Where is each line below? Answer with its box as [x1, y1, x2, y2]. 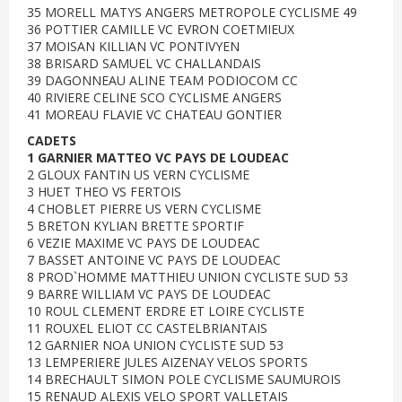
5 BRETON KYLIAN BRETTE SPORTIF [27, 217, 244, 234]
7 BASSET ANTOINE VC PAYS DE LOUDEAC [27, 251, 281, 268]
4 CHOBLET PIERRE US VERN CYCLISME [27, 200, 261, 217]
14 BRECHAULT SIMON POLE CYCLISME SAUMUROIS [27, 371, 341, 388]
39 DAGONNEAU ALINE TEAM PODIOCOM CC [27, 72, 298, 89]
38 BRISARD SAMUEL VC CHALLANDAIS [27, 55, 261, 72]
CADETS [27, 132, 76, 149]
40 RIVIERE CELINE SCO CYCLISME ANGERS [27, 89, 282, 106]
